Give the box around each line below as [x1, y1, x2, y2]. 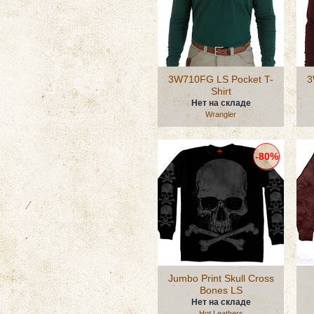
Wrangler [205, 110, 236, 118]
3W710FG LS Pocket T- [168, 74, 273, 85]
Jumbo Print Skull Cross [168, 273, 274, 284]
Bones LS [199, 285, 243, 296]
